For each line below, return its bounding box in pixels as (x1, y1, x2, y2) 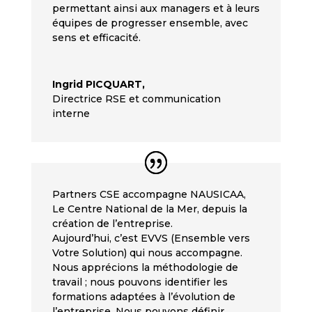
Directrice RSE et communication (52, 92, 221, 105)
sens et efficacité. (52, 31, 141, 44)
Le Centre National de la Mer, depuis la (52, 203, 247, 216)
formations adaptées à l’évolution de (52, 290, 235, 304)
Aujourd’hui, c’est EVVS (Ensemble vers (52, 232, 250, 245)
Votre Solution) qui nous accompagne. (52, 247, 242, 260)
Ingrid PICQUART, (52, 77, 145, 91)
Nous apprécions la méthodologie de (52, 261, 238, 274)
